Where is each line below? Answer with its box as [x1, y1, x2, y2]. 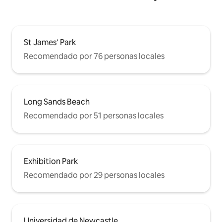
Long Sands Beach [24, 97, 90, 108]
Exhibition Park [24, 156, 78, 167]
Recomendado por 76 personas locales [24, 51, 165, 62]
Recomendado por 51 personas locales [24, 111, 164, 121]
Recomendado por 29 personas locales [24, 170, 165, 181]
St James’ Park [24, 37, 76, 48]
